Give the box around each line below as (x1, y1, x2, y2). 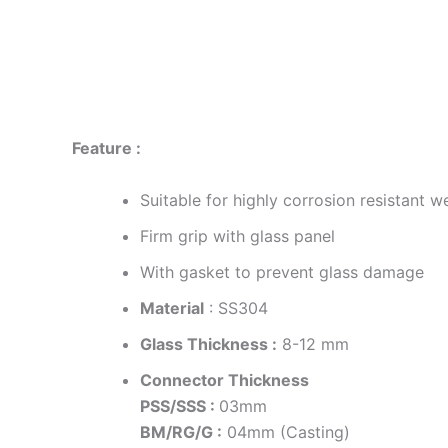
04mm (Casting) (222, 422, 350, 443)
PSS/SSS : (140, 396, 219, 417)
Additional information (184, 88, 358, 109)
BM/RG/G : (140, 422, 222, 443)
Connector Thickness (140, 370, 309, 391)
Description (72, 88, 163, 109)
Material (140, 298, 204, 319)
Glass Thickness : (140, 334, 277, 355)
